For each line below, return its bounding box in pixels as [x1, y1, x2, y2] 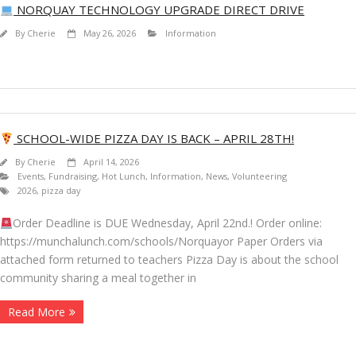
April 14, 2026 [83, 156, 139, 168]
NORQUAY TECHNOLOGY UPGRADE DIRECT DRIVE [14, 2, 305, 18]
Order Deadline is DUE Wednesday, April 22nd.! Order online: [12, 215, 322, 231]
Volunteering [232, 170, 287, 183]
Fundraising [48, 170, 97, 183]
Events [17, 170, 44, 183]
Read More [8, 304, 65, 320]
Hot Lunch [102, 170, 145, 183]
